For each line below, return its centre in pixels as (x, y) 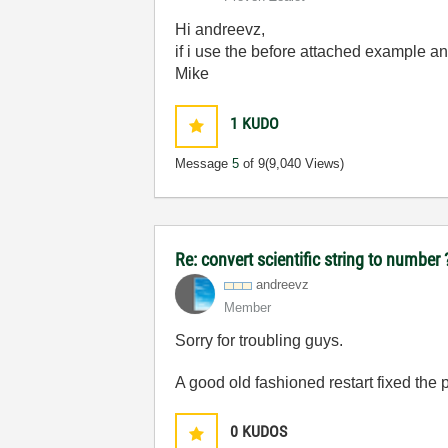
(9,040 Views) (305, 163)
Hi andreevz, (220, 29)
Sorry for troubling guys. (259, 340)
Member (248, 307)
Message (204, 163)
